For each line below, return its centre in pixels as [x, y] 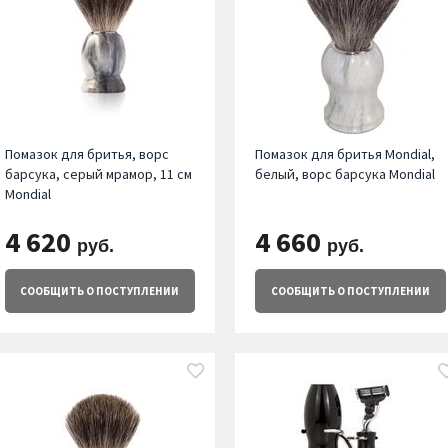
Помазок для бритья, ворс [86, 154]
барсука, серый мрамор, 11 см [98, 174]
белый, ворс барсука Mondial [345, 174]
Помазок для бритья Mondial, [345, 154]
